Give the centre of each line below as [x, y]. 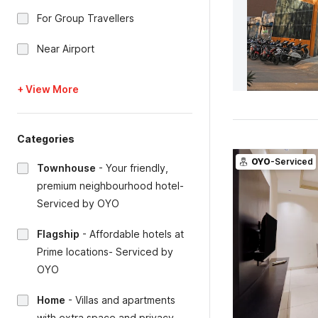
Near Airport [66, 49]
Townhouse [66, 168]
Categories [46, 139]
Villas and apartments [125, 300]
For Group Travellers [86, 18]
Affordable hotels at [137, 234]
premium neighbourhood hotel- [110, 186]
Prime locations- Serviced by [105, 252]
